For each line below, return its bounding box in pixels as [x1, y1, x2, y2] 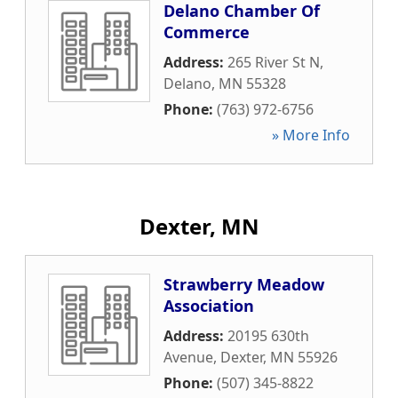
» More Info [272, 125, 350, 145]
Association [163, 295, 254, 316]
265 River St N [227, 52, 320, 72]
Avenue [163, 347, 213, 367]
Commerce [163, 21, 250, 43]
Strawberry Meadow [163, 274, 324, 295]
